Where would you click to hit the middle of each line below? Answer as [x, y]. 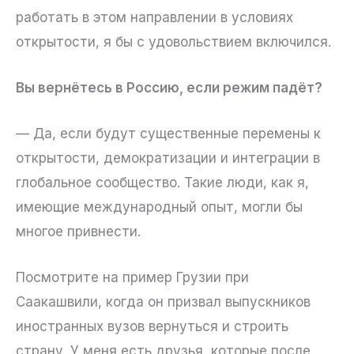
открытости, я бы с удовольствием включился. [173, 41]
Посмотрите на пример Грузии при [132, 278]
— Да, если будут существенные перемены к [168, 134]
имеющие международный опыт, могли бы [159, 207]
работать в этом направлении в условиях [154, 17]
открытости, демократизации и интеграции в [168, 158]
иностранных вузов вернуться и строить [152, 327]
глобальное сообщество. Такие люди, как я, [162, 183]
